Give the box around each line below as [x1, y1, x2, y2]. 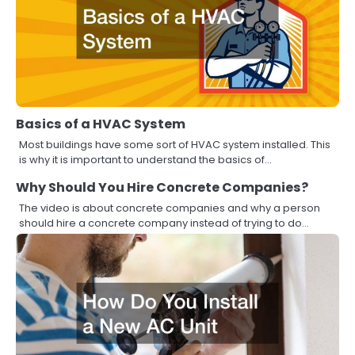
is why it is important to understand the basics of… [19, 152, 272, 168]
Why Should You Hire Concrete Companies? [16, 178, 308, 197]
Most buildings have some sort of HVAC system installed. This [19, 137, 330, 153]
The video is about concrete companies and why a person [19, 200, 320, 216]
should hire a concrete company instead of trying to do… [19, 216, 309, 231]
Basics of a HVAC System [16, 115, 185, 134]
